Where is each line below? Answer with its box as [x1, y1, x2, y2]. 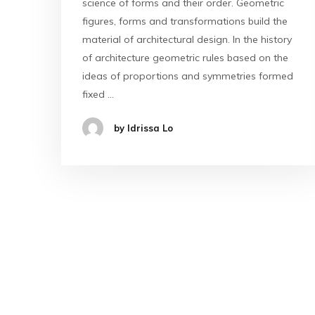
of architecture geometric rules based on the [82, 51, 288, 64]
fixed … [82, 88, 114, 101]
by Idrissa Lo [114, 122, 173, 134]
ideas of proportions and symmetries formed [82, 70, 293, 82]
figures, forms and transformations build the [82, 15, 288, 27]
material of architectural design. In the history [82, 33, 292, 46]
